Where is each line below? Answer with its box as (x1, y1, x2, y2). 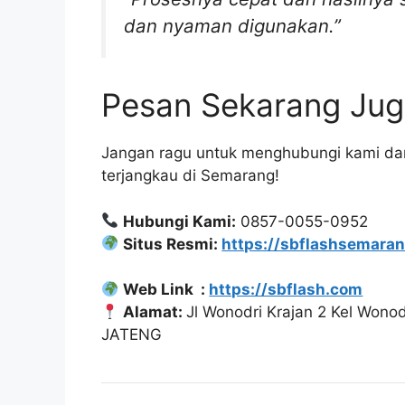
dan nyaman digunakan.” (124, 14, 341, 38)
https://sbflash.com (209, 280, 363, 298)
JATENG (101, 325, 162, 344)
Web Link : (123, 280, 210, 298)
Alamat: (123, 303, 187, 321)
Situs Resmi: (123, 234, 222, 253)
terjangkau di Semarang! (101, 166, 279, 184)
